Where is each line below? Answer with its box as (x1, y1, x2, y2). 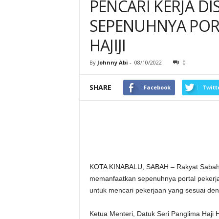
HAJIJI (89, 35, 126, 56)
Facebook (143, 84, 171, 91)
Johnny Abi (97, 59, 128, 66)
